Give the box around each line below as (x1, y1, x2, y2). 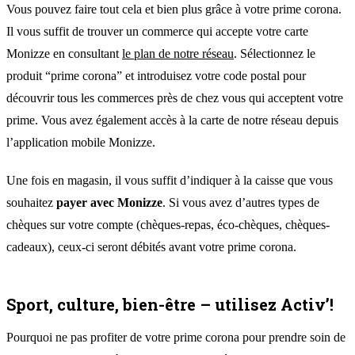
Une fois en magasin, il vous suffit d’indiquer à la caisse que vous (6, 173, 333, 187)
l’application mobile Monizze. (6, 135, 155, 149)
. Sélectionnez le (234, 46, 315, 60)
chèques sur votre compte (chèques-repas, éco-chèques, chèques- (6, 217, 330, 231)
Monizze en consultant (6, 46, 122, 60)
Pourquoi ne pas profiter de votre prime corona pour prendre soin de (6, 330, 345, 344)
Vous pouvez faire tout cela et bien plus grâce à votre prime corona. (6, 2, 342, 16)
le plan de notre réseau (122, 46, 234, 60)
